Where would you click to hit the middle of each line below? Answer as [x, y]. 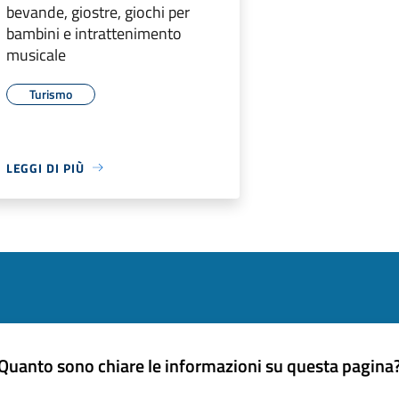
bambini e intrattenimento [94, 33]
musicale [36, 54]
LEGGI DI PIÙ [45, 167]
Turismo [50, 94]
